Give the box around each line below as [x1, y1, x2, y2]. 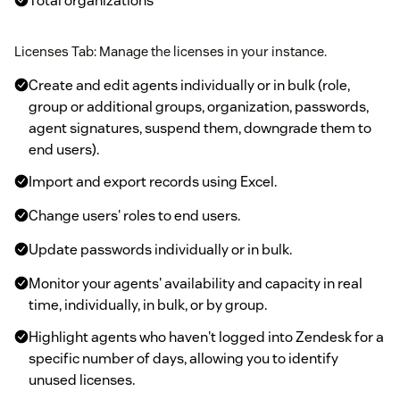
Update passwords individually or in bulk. [29, 239, 292, 259]
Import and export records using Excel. [29, 171, 277, 191]
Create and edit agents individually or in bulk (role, [29, 75, 350, 95]
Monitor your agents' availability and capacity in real [29, 273, 362, 293]
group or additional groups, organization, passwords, [29, 96, 369, 116]
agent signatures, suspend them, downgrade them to [29, 118, 371, 137]
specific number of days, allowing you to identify [29, 348, 338, 368]
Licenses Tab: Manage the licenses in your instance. [14, 42, 327, 60]
